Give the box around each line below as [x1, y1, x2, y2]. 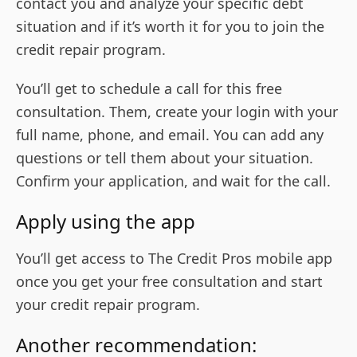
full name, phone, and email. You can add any [16, 124, 324, 144]
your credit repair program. [16, 294, 200, 314]
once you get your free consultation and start [16, 271, 323, 291]
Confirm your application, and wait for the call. [16, 171, 335, 190]
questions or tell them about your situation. [16, 147, 313, 167]
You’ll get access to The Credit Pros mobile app [16, 248, 332, 268]
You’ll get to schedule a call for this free [16, 78, 282, 98]
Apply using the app [16, 207, 195, 234]
